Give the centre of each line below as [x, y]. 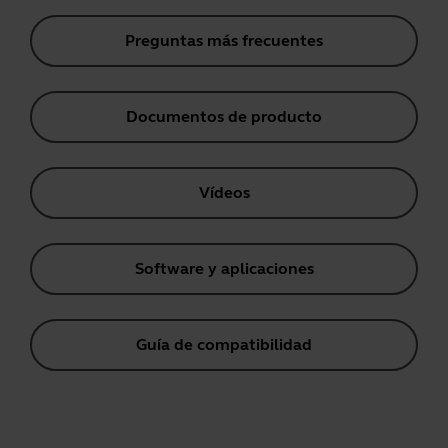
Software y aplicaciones [224, 268]
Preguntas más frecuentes [224, 40]
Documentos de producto [224, 116]
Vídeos [224, 192]
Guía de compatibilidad [224, 344]
